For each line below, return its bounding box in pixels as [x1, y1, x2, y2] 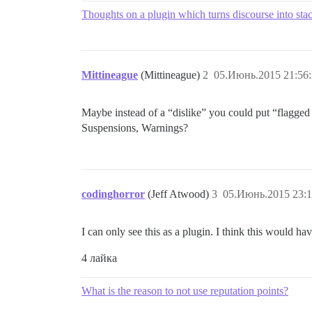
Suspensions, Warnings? [81, 122, 188, 134]
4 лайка [81, 252, 117, 264]
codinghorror [81, 188, 145, 200]
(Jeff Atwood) [148, 188, 212, 200]
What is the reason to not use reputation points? [81, 285, 288, 297]
